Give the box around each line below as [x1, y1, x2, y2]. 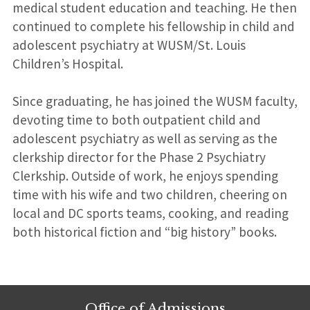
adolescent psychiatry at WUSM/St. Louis [12, 37, 246, 54]
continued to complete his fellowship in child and [12, 18, 295, 35]
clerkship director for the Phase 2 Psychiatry [12, 149, 266, 166]
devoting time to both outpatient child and [12, 111, 261, 129]
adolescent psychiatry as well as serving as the [12, 130, 277, 147]
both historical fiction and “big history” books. [12, 224, 277, 241]
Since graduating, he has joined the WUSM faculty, [12, 93, 298, 110]
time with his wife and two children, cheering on [12, 186, 287, 203]
